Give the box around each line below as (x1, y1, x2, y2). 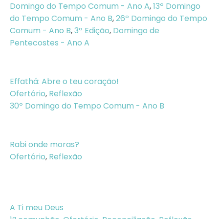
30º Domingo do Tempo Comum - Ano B (10, 100, 164, 111)
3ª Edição (74, 25, 109, 36)
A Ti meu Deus (10, 202, 64, 213)
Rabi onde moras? (10, 139, 79, 150)
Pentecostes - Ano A (10, 37, 89, 48)
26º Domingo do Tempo (116, 13, 207, 24)
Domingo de (113, 25, 159, 36)
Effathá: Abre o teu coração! (10, 76, 119, 87)
